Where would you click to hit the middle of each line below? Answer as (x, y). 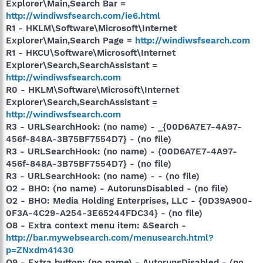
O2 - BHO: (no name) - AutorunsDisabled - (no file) (117, 188)
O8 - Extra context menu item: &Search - (96, 225)
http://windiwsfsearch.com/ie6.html (83, 16)
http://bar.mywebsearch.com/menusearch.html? (110, 238)
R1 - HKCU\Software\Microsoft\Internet (91, 53)
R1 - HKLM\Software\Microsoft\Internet (91, 28)
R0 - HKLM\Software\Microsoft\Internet (92, 90)
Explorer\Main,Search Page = (70, 41)
